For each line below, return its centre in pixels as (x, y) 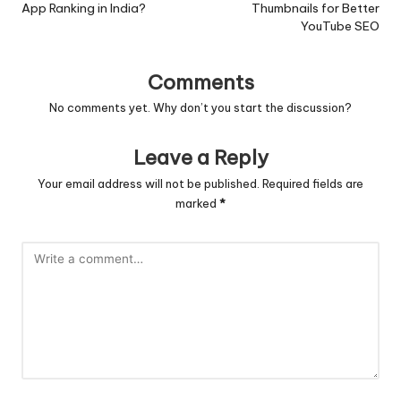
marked (197, 204)
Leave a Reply (200, 158)
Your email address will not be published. (149, 184)
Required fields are (313, 184)
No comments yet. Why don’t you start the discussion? (200, 108)
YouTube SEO (340, 26)
